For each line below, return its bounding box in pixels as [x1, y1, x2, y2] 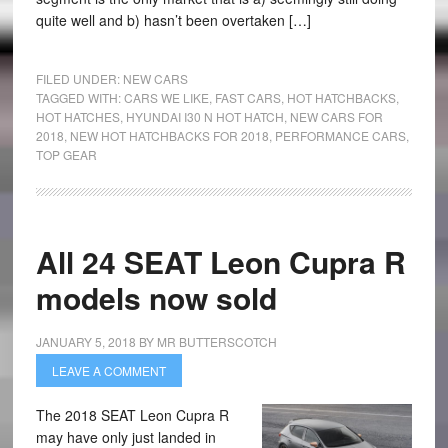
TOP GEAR [35, 146, 97, 163]
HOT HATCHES [35, 108, 120, 125]
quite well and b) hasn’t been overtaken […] [35, 10, 311, 30]
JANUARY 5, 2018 [35, 333, 136, 350]
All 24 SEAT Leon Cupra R [35, 240, 406, 283]
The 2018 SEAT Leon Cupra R [35, 405, 229, 425]
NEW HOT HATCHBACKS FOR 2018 [69, 127, 269, 144]
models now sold [35, 276, 277, 319]
